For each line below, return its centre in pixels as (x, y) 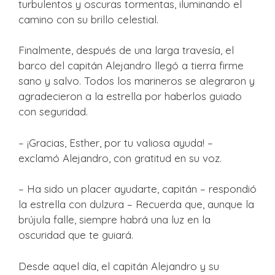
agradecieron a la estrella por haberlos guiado (130, 96)
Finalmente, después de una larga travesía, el (126, 50)
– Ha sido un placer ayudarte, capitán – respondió (137, 189)
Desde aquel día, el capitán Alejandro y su (119, 266)
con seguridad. (53, 111)
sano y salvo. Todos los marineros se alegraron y (137, 81)
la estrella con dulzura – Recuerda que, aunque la (136, 204)
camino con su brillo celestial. (88, 19)
